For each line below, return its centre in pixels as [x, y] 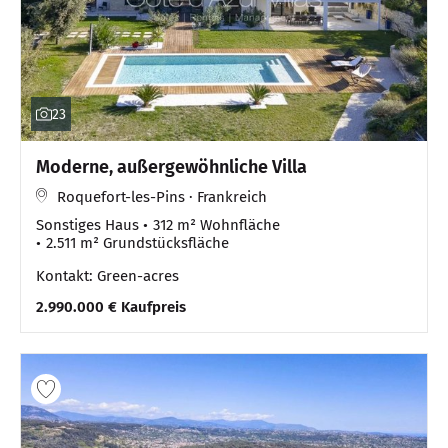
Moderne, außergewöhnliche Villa [171, 166]
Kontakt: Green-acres [107, 275]
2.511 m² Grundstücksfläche [137, 242]
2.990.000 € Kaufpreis [111, 306]
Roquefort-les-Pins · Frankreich [162, 196]
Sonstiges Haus [87, 224]
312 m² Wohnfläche [216, 224]
